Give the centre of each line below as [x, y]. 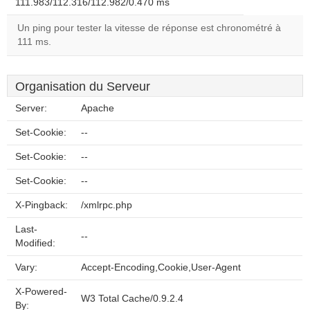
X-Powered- [41, 292]
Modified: [35, 243]
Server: [31, 108]
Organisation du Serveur [83, 86]
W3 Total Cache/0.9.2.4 [132, 299]
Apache [98, 108]
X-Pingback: [42, 205]
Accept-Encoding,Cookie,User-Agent [161, 267]
